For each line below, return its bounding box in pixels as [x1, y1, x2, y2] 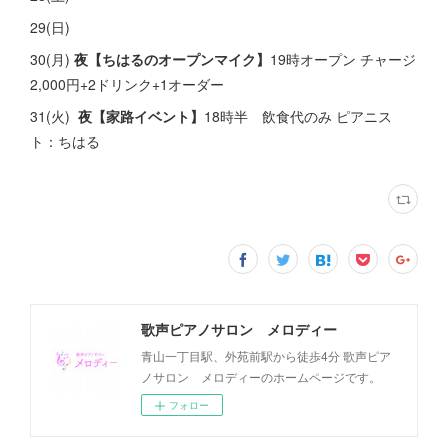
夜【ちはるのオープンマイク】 [74, 49, 270, 69]
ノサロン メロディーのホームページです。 [141, 368, 381, 385]
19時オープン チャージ [270, 49, 416, 69]
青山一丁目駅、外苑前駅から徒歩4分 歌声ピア [141, 347, 391, 364]
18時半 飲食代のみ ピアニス [204, 106, 392, 126]
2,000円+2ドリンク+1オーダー [30, 74, 224, 94]
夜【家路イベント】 [78, 106, 204, 126]
